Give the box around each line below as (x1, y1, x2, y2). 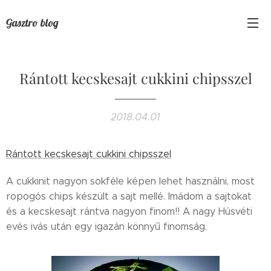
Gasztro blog (6, 15, 59, 30)
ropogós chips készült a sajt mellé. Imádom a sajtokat (6, 191, 252, 202)
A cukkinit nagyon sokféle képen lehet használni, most (6, 175, 255, 187)
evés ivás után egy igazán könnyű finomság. (6, 221, 210, 232)
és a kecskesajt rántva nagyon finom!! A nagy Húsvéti (6, 206, 252, 217)
